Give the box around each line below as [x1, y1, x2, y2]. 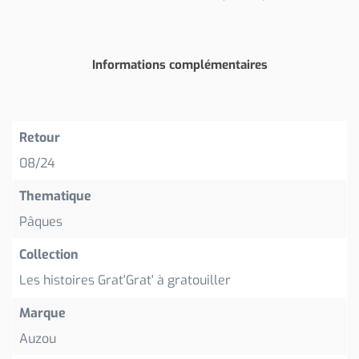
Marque [19, 305, 66, 322]
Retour [19, 129, 60, 147]
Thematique [19, 188, 91, 205]
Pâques [19, 213, 63, 231]
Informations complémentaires [91, 56, 268, 73]
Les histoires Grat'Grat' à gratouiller [19, 272, 231, 289]
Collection [19, 246, 79, 264]
